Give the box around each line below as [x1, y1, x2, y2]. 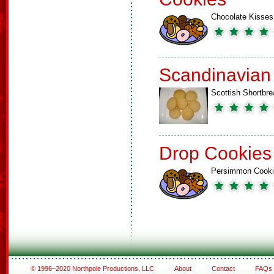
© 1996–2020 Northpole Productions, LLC [30, 265, 156, 272]
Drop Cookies [159, 143, 272, 163]
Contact [211, 265, 235, 272]
